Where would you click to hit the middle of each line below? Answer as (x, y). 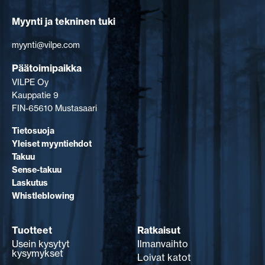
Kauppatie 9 (35, 95)
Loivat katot (164, 258)
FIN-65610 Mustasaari (54, 108)
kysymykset (38, 253)
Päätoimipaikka (47, 68)
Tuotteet (32, 230)
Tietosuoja (33, 130)
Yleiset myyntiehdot (52, 143)
